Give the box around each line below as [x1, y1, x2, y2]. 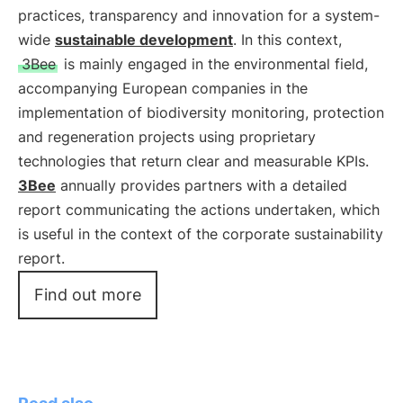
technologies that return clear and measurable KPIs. [18, 152, 369, 170]
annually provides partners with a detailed [56, 176, 347, 194]
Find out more [34, 285, 141, 304]
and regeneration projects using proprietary [18, 128, 316, 146]
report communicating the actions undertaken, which [18, 201, 380, 219]
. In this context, [233, 31, 342, 49]
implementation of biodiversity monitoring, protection [18, 103, 384, 121]
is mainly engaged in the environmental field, [59, 55, 368, 73]
